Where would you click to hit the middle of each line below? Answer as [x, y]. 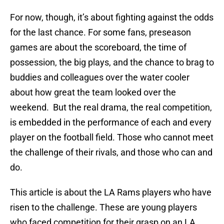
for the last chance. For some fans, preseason [100, 32]
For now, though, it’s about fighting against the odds [112, 17]
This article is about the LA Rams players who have [111, 192]
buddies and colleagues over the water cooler [100, 77]
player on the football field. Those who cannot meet [112, 137]
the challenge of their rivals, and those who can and [111, 152]
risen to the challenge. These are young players [103, 207]
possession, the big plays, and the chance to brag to [112, 62]
